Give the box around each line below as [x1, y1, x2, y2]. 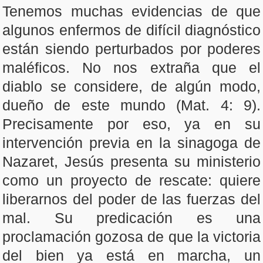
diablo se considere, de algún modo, [2, 78, 261, 95]
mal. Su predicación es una [2, 210, 261, 226]
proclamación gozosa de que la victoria [2, 228, 261, 245]
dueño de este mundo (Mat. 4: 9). [2, 97, 261, 113]
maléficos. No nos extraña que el [2, 59, 261, 76]
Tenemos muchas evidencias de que [2, 3, 261, 19]
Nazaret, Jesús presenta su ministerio [2, 153, 261, 170]
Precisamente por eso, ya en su [2, 116, 261, 132]
